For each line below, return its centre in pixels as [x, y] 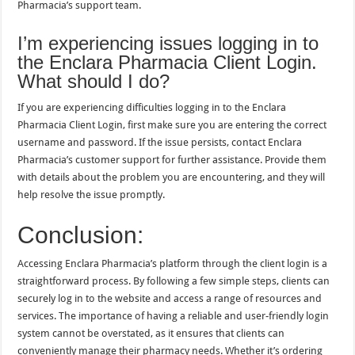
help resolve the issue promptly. [92, 194]
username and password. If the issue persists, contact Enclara [160, 142]
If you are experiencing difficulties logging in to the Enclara [152, 107]
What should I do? [94, 81]
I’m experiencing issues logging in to [168, 43]
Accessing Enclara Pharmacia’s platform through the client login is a [173, 263]
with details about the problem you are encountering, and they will [172, 177]
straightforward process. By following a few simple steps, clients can [174, 281]
